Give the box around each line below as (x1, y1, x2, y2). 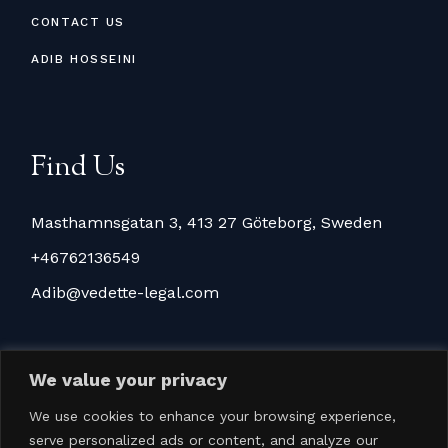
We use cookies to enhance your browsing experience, (29, 407, 396, 424)
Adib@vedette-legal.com (31, 282, 220, 302)
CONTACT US (31, 14, 125, 29)
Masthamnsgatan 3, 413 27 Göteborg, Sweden (31, 212, 383, 232)
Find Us (31, 148, 126, 188)
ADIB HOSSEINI (31, 51, 137, 66)
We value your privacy (29, 368, 227, 390)
